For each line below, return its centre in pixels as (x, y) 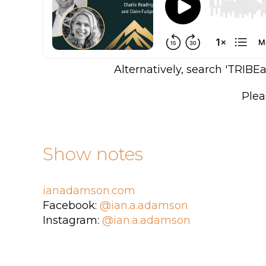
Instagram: (72, 220)
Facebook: (71, 205)
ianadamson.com (89, 191)
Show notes (93, 154)
